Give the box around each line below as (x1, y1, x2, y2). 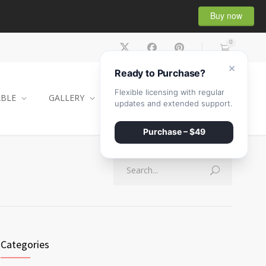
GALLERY (49, 92, 84, 103)
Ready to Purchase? (115, 67, 206, 79)
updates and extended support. (115, 99, 232, 108)
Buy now (210, 9, 242, 21)
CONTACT (117, 92, 157, 103)
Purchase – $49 (142, 126, 205, 137)
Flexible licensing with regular (115, 87, 224, 97)
